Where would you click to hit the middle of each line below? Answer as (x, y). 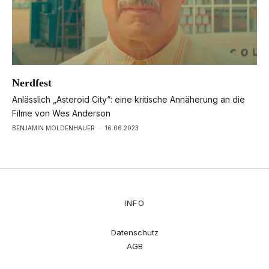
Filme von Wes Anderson (61, 113)
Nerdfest (32, 83)
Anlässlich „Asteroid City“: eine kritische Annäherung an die (128, 99)
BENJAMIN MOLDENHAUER (53, 128)
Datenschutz (134, 232)
